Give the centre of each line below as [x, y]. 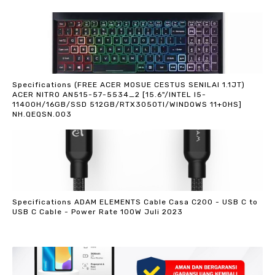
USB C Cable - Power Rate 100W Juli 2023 [98, 211]
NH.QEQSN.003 [42, 114]
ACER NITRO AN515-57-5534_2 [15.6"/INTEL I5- [109, 94]
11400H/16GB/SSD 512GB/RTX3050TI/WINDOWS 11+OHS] [127, 104]
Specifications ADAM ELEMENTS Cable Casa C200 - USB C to [135, 202]
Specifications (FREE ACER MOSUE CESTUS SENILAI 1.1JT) [129, 84]
